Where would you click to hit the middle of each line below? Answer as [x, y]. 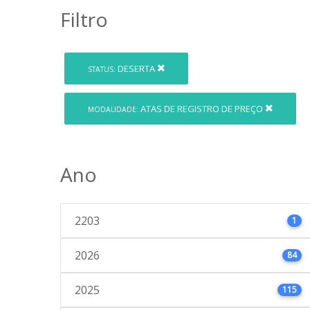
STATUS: [102, 69]
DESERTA [137, 68]
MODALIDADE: [113, 109]
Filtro [84, 19]
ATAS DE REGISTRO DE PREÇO [202, 108]
